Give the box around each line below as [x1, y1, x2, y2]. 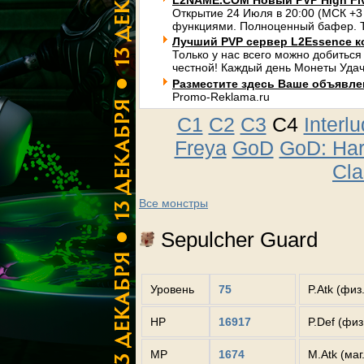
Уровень [150, 283, 194, 297]
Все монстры [139, 197, 208, 210]
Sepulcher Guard [155, 227, 318, 252]
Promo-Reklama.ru [172, 90, 270, 103]
